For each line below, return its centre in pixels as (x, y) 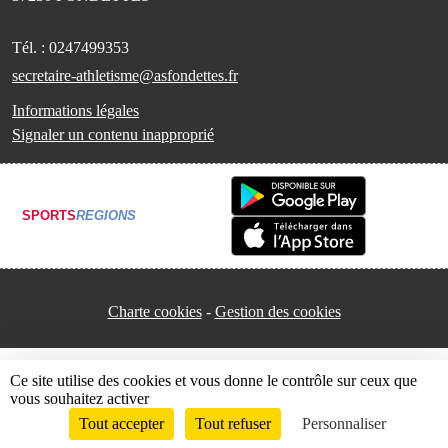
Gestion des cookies (277, 311)
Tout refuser (232, 423)
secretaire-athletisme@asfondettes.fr (125, 75)
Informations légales (75, 110)
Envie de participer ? (77, 424)
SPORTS (49, 215)
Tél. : (30, 47)
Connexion (362, 426)
